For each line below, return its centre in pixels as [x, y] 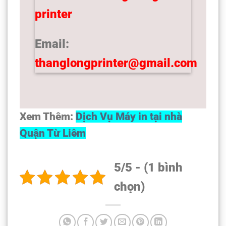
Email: [52, 44]
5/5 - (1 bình [148, 167]
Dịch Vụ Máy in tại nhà [129, 116]
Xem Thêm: [48, 116]
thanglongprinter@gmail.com [116, 63]
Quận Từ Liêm [53, 133]
